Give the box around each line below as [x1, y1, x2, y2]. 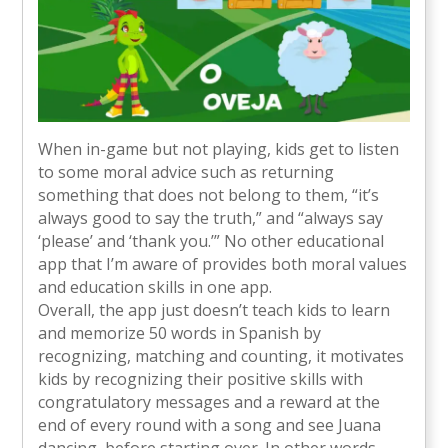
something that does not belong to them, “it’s [38, 183, 380, 206]
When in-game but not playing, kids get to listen [38, 137, 400, 160]
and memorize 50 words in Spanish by [38, 321, 322, 344]
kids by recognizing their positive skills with [38, 367, 364, 390]
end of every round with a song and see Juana [38, 413, 382, 436]
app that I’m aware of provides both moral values [38, 252, 408, 275]
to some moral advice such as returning [38, 160, 335, 183]
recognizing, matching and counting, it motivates [38, 344, 405, 367]
